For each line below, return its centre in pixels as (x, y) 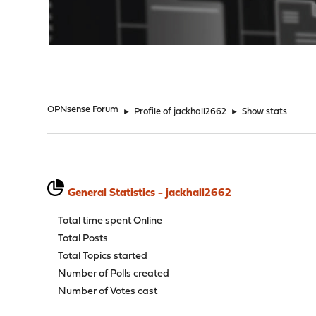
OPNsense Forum (83, 110)
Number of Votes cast (108, 292)
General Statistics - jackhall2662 (150, 193)
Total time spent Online (110, 221)
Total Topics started (103, 256)
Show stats (265, 112)
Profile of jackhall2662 (181, 112)
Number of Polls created (114, 274)
